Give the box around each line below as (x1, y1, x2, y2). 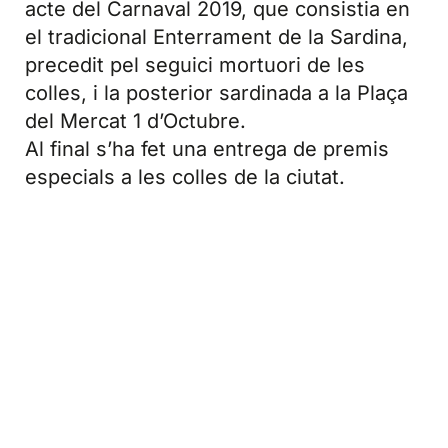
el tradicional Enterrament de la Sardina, (25, 25, 408, 50)
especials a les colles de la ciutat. (25, 165, 345, 190)
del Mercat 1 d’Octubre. (25, 109, 246, 134)
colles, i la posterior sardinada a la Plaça (25, 81, 408, 106)
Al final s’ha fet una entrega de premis (25, 137, 389, 162)
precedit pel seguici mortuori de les (25, 53, 365, 78)
